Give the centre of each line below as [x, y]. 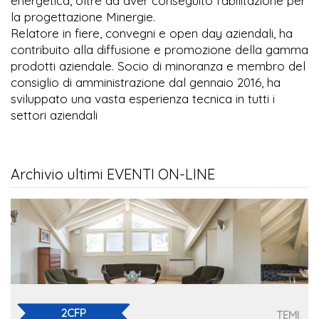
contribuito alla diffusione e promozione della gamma [159, 50]
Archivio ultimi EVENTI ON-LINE [113, 174]
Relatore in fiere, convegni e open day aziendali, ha [152, 33]
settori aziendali [54, 115]
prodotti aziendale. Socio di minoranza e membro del [158, 66]
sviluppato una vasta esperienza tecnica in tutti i [143, 99]
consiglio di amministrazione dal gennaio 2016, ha [146, 83]
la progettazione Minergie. [83, 17]
